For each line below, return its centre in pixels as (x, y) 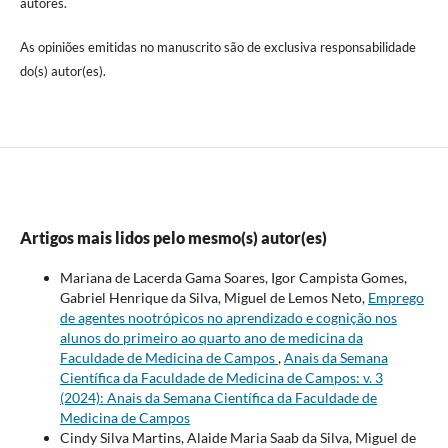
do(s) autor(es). (62, 71)
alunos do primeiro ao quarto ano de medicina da (211, 338)
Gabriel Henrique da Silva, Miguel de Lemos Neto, (213, 298)
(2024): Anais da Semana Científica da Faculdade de (218, 398)
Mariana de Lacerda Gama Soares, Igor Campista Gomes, (233, 278)
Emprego (395, 298)
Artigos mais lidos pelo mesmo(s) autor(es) (173, 238)
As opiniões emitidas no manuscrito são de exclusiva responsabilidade (217, 47)
